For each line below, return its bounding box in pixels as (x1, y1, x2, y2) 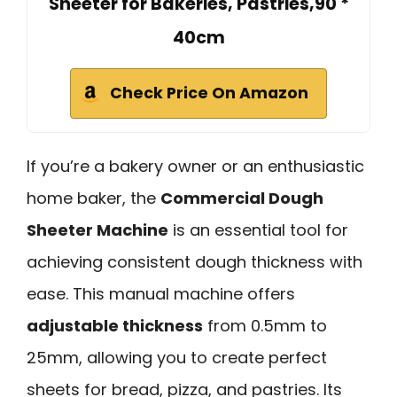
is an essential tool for (168, 218, 348, 241)
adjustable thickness (27, 314, 203, 337)
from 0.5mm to (203, 314, 327, 337)
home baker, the (27, 186, 160, 209)
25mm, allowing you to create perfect (27, 346, 327, 369)
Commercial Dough (160, 186, 323, 209)
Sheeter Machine (27, 218, 168, 241)
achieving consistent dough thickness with (27, 250, 362, 273)
